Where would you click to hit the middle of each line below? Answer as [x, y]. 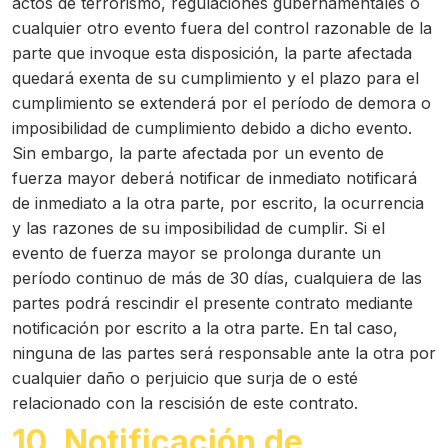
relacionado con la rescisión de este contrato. [185, 403]
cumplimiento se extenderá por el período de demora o [221, 103]
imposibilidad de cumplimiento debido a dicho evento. [212, 128]
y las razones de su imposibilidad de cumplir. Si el [198, 228]
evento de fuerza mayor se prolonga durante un [196, 253]
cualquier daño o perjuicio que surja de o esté [185, 378]
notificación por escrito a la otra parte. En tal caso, [205, 328]
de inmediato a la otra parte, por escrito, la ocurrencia [218, 203]
